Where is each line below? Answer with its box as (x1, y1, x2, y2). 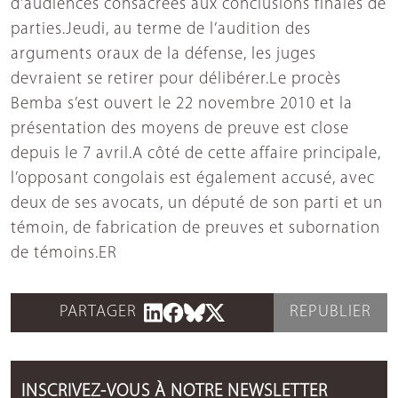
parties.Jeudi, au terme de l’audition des (11, 21, 311, 39)
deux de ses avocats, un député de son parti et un (11, 195, 383, 213)
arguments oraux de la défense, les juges (11, 46, 316, 64)
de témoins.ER (11, 245, 117, 263)
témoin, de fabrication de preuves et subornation (11, 220, 380, 238)
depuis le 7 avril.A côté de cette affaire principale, (11, 146, 381, 163)
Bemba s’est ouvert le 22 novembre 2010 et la (11, 96, 353, 114)
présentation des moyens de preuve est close (11, 121, 349, 139)
